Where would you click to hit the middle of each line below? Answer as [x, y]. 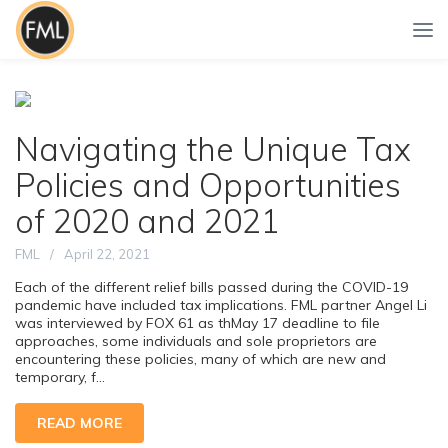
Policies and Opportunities [208, 185]
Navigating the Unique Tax [213, 149]
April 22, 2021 [107, 254]
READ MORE [79, 423]
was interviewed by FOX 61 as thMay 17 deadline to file [197, 323]
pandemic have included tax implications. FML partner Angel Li [221, 305]
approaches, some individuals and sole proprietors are [196, 341]
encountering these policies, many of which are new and [200, 359]
